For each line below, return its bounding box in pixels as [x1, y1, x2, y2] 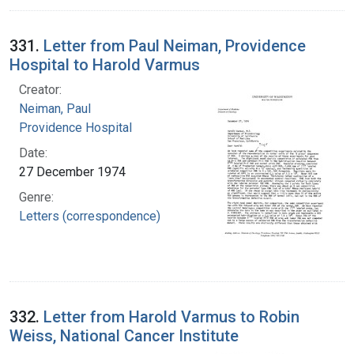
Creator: [19, 81, 62, 97]
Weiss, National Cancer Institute [9, 326, 239, 345]
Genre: [19, 189, 54, 205]
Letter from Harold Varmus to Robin [43, 307, 299, 326]
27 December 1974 [19, 164, 126, 179]
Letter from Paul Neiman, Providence [43, 36, 306, 55]
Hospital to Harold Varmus [9, 55, 200, 74]
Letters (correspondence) [19, 208, 160, 224]
